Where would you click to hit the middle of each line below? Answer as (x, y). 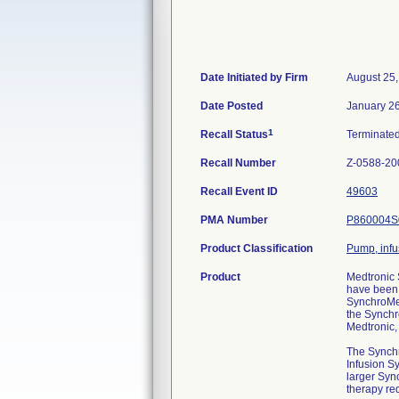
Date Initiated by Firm (254, 77)
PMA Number (234, 220)
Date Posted (232, 106)
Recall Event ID (239, 191)
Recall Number (238, 163)
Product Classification (256, 248)
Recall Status (234, 134)
